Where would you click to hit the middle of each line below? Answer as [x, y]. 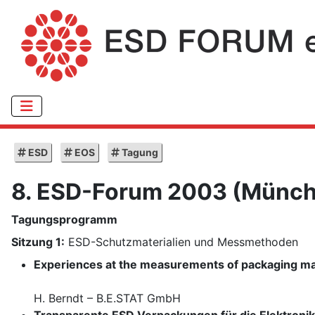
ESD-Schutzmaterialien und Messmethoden [181, 242]
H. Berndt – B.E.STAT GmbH [107, 298]
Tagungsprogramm [64, 220]
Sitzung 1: [38, 242]
